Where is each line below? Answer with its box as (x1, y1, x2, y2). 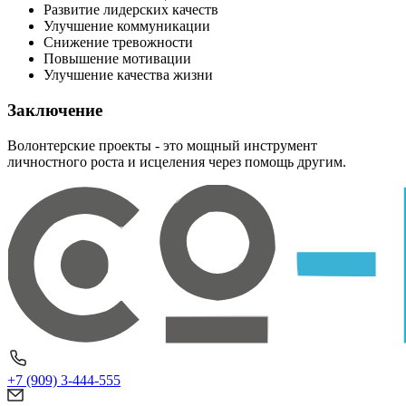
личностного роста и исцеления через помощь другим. (7, 153, 346, 169)
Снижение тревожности (43, 34, 193, 51)
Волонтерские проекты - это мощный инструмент (7, 137, 317, 153)
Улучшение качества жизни (43, 67, 213, 83)
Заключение (7, 100, 102, 120)
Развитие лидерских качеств (43, 2, 218, 18)
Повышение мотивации (43, 51, 191, 67)
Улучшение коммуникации (43, 18, 210, 34)
